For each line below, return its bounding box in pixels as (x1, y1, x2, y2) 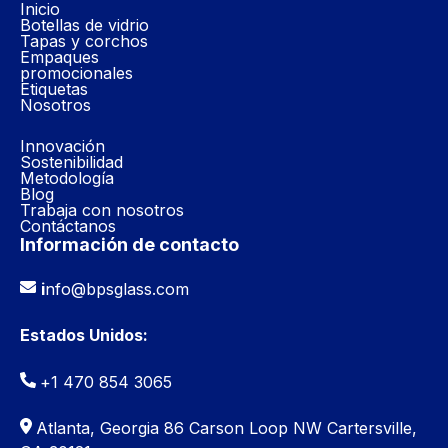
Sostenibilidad (20, 151, 123, 172)
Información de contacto (20, 233, 239, 255)
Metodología (20, 167, 114, 188)
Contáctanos (20, 215, 116, 236)
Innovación (20, 135, 105, 156)
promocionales (20, 62, 133, 83)
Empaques (20, 46, 99, 67)
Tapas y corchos (20, 30, 148, 51)
